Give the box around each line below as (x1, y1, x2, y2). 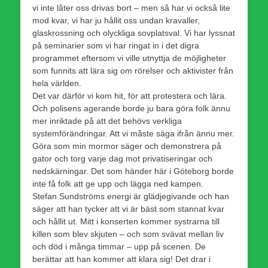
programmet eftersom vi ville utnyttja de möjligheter (32, 53, 226, 63)
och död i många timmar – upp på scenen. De (32, 241, 206, 251)
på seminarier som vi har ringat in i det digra (32, 40, 199, 50)
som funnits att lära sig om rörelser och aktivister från (32, 65, 233, 75)
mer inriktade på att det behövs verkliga (32, 115, 182, 126)
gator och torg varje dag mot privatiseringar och (32, 153, 212, 163)
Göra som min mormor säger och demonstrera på (32, 141, 221, 151)
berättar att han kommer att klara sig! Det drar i (32, 254, 211, 264)
